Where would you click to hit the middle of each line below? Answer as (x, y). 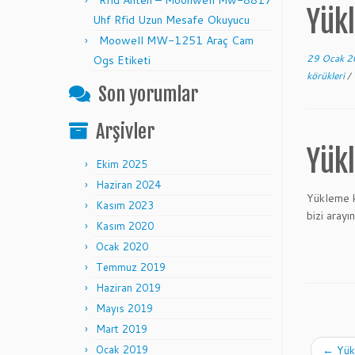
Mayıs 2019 (124, 308)
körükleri (327, 76)
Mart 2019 (122, 329)
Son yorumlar (148, 94)
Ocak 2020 (122, 246)
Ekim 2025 (122, 164)
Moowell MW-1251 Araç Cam (176, 40)
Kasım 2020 (125, 226)
